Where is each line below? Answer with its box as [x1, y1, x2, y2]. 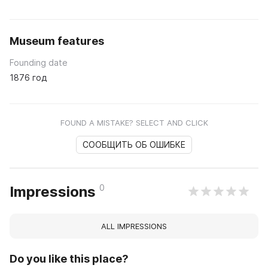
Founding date [10, 57, 68, 68]
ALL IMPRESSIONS [101, 221, 167, 231]
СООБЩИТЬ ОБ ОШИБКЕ [83, 139, 185, 150]
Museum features [10, 34, 104, 47]
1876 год [10, 72, 47, 83]
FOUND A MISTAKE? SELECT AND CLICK [60, 117, 208, 127]
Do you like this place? [10, 252, 129, 265]
